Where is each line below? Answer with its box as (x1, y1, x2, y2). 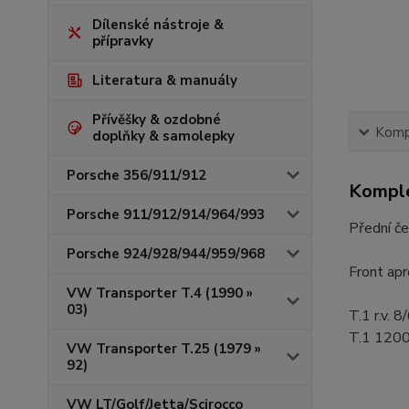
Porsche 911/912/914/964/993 (67, 205, 265, 224)
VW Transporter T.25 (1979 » (67, 340, 261, 358)
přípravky (92, 32, 153, 50)
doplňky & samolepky (92, 127, 235, 145)
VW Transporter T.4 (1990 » (67, 284, 253, 302)
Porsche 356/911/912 (67, 166, 206, 184)
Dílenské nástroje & (92, 16, 224, 34)
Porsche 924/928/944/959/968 (67, 245, 265, 263)
